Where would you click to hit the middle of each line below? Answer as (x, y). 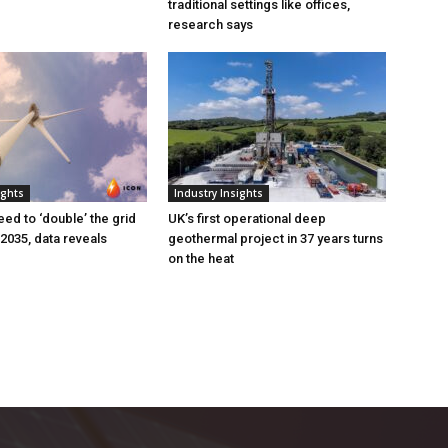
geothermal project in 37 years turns (275, 238)
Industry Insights (218, 193)
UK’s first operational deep (247, 218)
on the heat (201, 258)
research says (210, 24)
